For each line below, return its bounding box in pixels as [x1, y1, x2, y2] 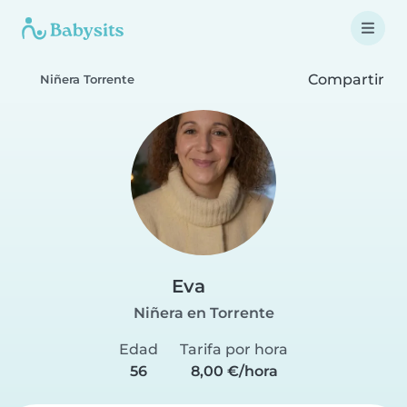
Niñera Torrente [40, 73, 134, 86]
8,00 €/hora [190, 362, 278, 380]
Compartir [304, 70, 384, 88]
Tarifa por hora [180, 341, 288, 358]
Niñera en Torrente [133, 304, 274, 322]
